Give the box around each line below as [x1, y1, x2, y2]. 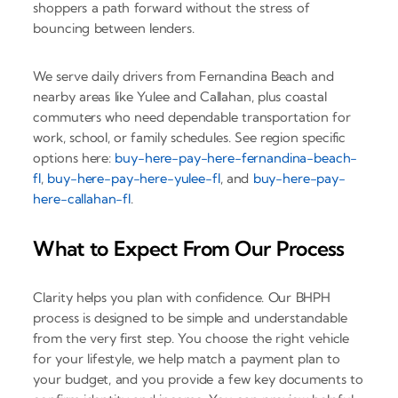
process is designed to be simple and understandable [33, 309, 347, 327]
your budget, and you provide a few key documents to [33, 370, 363, 388]
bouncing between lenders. [33, 20, 195, 37]
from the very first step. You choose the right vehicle [33, 330, 350, 347]
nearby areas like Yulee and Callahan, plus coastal [33, 88, 327, 106]
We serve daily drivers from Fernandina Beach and [33, 68, 334, 85]
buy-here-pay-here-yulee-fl [47, 170, 220, 187]
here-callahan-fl [33, 190, 131, 208]
